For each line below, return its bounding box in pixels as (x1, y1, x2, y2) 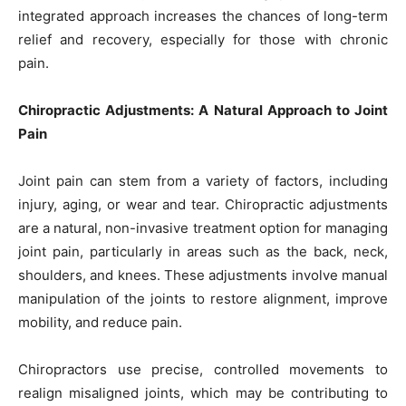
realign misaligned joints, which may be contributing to (18, 384, 388, 402)
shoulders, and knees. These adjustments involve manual (18, 266, 388, 285)
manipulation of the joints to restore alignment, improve (18, 290, 388, 308)
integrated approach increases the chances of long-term (18, 7, 388, 25)
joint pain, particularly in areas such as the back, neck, (18, 243, 388, 261)
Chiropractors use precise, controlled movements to (18, 361, 388, 379)
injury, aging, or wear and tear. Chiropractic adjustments (18, 196, 388, 214)
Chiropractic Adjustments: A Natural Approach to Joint (18, 101, 388, 120)
